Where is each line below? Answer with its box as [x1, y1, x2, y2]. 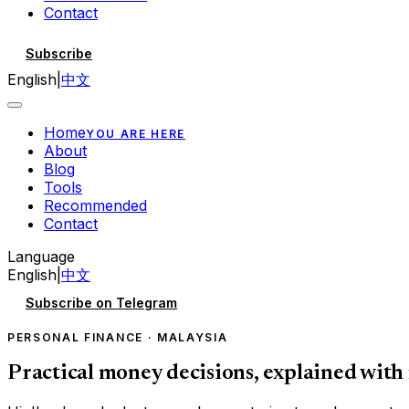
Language [7, 246, 75, 266]
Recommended [44, 195, 147, 215]
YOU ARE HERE [86, 126, 186, 141]
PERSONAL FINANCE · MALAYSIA [7, 330, 228, 344]
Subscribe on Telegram [26, 294, 177, 310]
